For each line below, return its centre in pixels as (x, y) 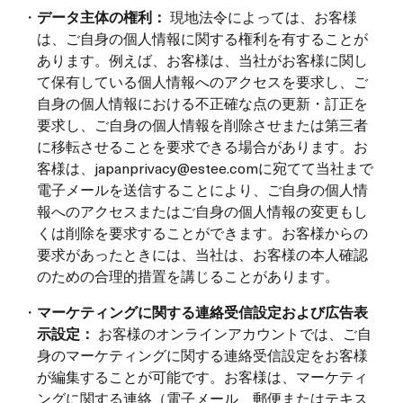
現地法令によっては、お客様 (264, 16)
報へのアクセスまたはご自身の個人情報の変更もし (202, 210)
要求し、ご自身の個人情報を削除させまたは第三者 (202, 124)
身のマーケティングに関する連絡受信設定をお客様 (202, 354)
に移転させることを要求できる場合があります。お (202, 146)
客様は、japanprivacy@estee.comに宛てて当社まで (205, 167)
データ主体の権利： (103, 16)
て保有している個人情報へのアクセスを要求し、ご (202, 81)
